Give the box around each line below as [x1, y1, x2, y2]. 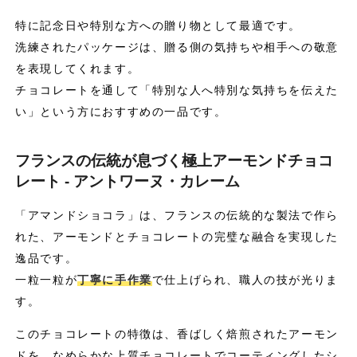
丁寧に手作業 [77, 273, 152, 286]
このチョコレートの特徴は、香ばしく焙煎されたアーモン [15, 327, 339, 340]
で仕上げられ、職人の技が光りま [151, 273, 339, 286]
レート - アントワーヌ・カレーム [15, 172, 241, 190]
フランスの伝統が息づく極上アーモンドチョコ [15, 151, 334, 169]
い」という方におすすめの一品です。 [15, 104, 227, 118]
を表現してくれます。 [15, 61, 140, 75]
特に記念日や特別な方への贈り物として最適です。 [15, 18, 301, 32]
